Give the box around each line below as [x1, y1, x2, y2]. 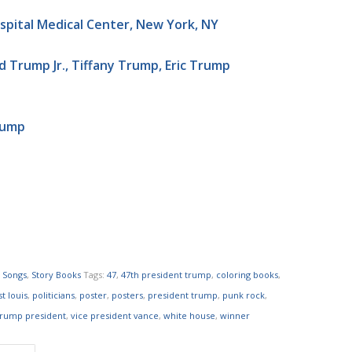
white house [163, 309, 216, 321]
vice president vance [71, 309, 159, 321]
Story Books [31, 268, 82, 280]
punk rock [222, 288, 266, 301]
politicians [32, 288, 75, 301]
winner [220, 309, 251, 321]
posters [112, 288, 144, 301]
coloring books [216, 268, 279, 280]
